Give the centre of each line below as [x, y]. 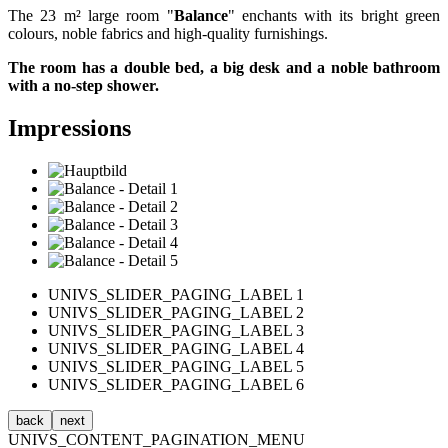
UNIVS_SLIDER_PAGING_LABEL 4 [176, 348]
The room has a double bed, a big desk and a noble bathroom [224, 67]
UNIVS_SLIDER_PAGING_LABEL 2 [176, 312]
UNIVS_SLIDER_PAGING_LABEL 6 [176, 384]
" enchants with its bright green [333, 15]
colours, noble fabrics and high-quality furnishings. [168, 33]
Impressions [69, 127]
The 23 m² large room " [91, 15]
